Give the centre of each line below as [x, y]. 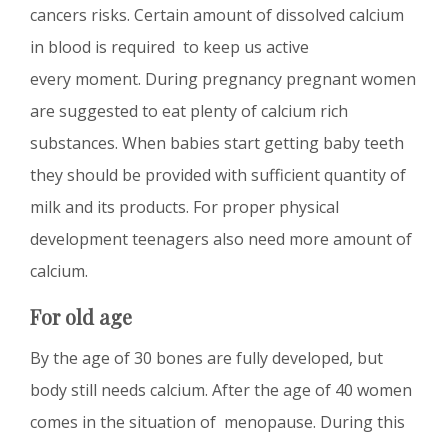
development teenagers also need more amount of [221, 239]
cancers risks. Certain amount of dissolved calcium [217, 15]
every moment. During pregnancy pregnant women [223, 79]
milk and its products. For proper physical [184, 207]
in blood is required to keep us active [169, 47]
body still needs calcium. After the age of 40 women [221, 390]
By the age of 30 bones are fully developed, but [206, 358]
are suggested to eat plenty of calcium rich [189, 111]
